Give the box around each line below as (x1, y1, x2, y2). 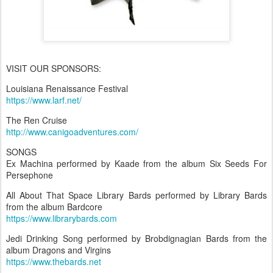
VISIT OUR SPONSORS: (6, 62, 101, 74)
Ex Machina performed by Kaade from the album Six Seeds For (6, 157, 267, 169)
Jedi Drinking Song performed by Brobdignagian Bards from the (6, 232, 267, 244)
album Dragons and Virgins (6, 244, 111, 256)
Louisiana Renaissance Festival (6, 82, 128, 94)
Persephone (6, 169, 53, 181)
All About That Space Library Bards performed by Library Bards (6, 189, 267, 201)
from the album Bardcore (6, 200, 102, 213)
